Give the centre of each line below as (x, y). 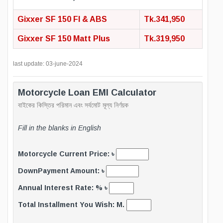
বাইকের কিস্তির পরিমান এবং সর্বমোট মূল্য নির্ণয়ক (73, 106)
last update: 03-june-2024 (48, 64)
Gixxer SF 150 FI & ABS (62, 19)
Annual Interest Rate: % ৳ (63, 188)
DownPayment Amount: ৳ (62, 171)
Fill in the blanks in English (59, 128)
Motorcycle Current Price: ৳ (67, 154)
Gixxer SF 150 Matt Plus (64, 39)
